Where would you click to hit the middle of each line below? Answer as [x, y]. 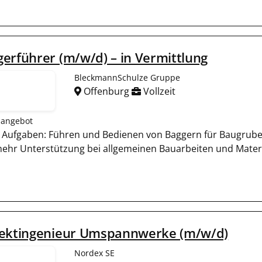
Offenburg [106, 91]
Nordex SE [94, 253]
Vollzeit [158, 91]
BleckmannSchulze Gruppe [127, 77]
